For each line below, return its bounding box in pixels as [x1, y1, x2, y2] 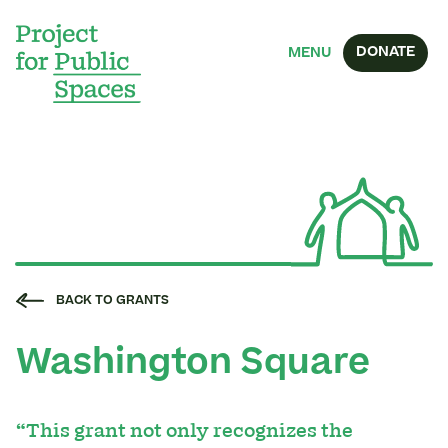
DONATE [356, 45, 415, 60]
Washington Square [16, 347, 370, 382]
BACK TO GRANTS [56, 294, 169, 307]
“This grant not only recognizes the [16, 417, 353, 445]
